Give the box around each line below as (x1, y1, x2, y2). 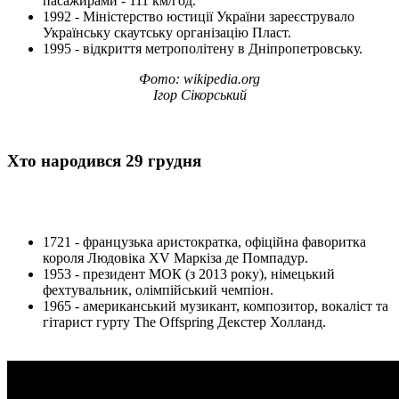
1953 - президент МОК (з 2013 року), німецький (43, 266, 335, 281)
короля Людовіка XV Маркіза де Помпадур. (43, 250, 308, 265)
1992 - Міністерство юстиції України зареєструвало (43, 8, 354, 24)
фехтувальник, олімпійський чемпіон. (43, 282, 273, 297)
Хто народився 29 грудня (7, 151, 201, 171)
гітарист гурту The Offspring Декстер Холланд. (43, 314, 326, 330)
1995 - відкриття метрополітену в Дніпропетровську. (43, 40, 362, 56)
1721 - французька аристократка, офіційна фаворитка (43, 234, 366, 249)
